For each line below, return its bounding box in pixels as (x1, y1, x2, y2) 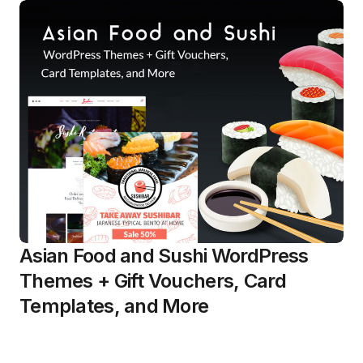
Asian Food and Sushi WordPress (19, 243, 309, 267)
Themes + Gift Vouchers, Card (19, 268, 286, 293)
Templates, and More (19, 293, 209, 318)
